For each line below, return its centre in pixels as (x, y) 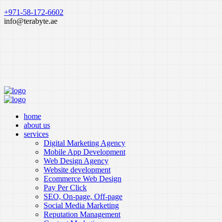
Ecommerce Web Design (83, 179)
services (36, 134)
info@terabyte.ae (31, 21)
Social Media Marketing (81, 205)
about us (37, 125)
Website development (77, 170)
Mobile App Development (84, 152)
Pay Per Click (65, 188)
